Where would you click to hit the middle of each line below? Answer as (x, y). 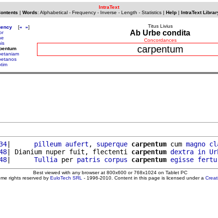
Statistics (151, 12)
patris (89, 159)
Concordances (160, 40)
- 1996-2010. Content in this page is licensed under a (144, 178)
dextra (182, 152)
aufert (77, 144)
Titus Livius (160, 26)
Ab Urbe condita (160, 33)
